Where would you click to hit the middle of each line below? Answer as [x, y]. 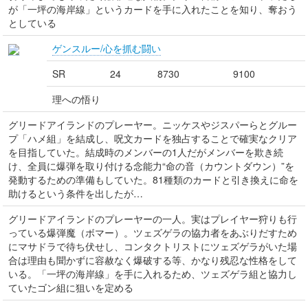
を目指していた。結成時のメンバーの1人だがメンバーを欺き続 [146, 152]
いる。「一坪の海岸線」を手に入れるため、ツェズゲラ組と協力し [153, 274]
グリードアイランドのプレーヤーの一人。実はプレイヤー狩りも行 [153, 219]
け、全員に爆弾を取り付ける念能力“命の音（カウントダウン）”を [151, 166]
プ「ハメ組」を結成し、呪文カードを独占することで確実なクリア [153, 138]
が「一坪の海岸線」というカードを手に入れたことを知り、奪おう [153, 9]
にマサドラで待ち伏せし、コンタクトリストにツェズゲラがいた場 [153, 246]
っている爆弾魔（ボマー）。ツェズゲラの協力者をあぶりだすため [153, 232]
